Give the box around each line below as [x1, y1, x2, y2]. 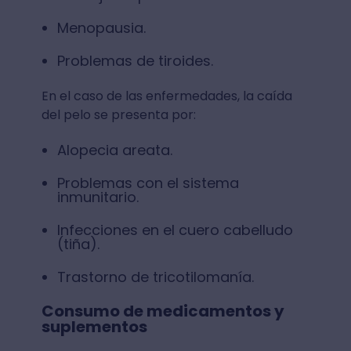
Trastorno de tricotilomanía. [56, 266, 258, 287]
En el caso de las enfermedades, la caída [41, 86, 292, 105]
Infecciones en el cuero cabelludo [56, 219, 293, 240]
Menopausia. [56, 17, 150, 38]
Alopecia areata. [56, 139, 172, 160]
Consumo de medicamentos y [41, 299, 284, 322]
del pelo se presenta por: [41, 105, 196, 124]
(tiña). [56, 233, 100, 254]
